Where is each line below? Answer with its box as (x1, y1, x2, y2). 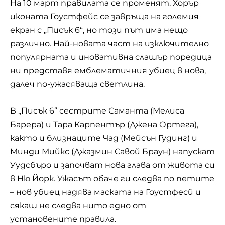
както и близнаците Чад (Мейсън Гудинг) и (10, 133, 197, 143)
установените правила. (10, 214, 116, 224)
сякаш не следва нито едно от (10, 200, 146, 210)
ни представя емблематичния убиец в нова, (10, 66, 206, 75)
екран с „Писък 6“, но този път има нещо (10, 25, 188, 35)
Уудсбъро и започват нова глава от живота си (10, 160, 215, 170)
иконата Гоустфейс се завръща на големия (10, 12, 199, 21)
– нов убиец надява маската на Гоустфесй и (10, 187, 201, 197)
